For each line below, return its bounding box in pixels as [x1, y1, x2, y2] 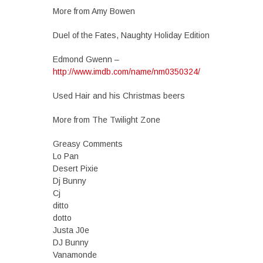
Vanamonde [53, 250, 97, 259]
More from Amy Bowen [53, 6, 135, 16]
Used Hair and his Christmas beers [53, 91, 185, 100]
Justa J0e [53, 225, 89, 235]
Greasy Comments [53, 139, 123, 149]
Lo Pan [53, 151, 79, 161]
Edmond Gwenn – [53, 55, 119, 64]
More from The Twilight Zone [53, 115, 160, 124]
